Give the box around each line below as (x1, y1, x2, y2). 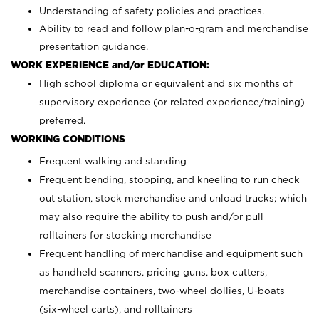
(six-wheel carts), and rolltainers (39, 304, 192, 314)
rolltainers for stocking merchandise (39, 230, 211, 240)
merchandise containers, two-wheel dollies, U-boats (39, 286, 285, 296)
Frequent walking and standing (39, 156, 187, 166)
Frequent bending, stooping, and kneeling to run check (39, 174, 300, 184)
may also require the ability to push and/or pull (39, 211, 263, 221)
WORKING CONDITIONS (11, 134, 125, 144)
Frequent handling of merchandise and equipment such (39, 249, 303, 258)
